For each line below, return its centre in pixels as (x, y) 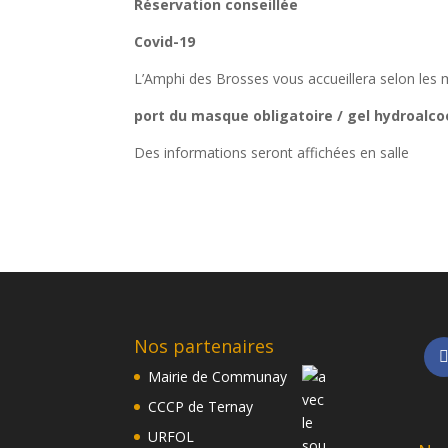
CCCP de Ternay (201, 406)
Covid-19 (165, 42)
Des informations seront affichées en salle (272, 153)
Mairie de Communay (218, 376)
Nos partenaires (204, 345)
